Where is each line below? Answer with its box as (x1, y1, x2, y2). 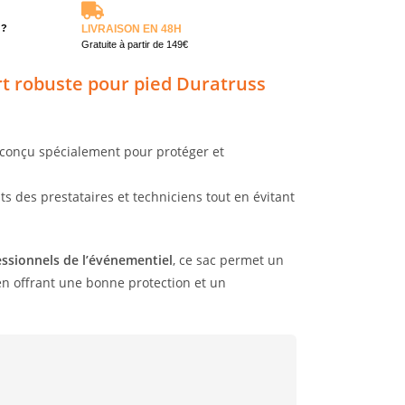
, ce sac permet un (173, 251, 284, 269)
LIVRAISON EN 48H (80, 23, 182, 36)
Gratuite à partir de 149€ (80, 39, 188, 51)
